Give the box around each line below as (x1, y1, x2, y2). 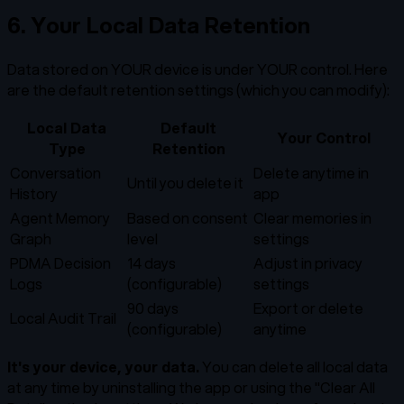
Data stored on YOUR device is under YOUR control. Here (7, 59, 388, 80)
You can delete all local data (199, 356, 388, 378)
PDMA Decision (10, 252, 111, 274)
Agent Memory (10, 207, 110, 229)
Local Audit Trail (10, 308, 116, 329)
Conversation (10, 162, 101, 184)
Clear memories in (253, 207, 372, 229)
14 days (127, 252, 176, 274)
